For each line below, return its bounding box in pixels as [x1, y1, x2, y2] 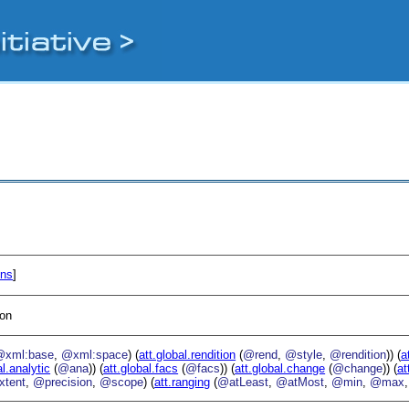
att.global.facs [103, 361, 179, 375]
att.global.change [235, 361, 326, 375]
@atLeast [217, 374, 269, 389]
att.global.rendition [139, 347, 236, 362]
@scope [100, 374, 144, 389]
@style [285, 347, 323, 362]
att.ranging [154, 374, 211, 389]
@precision [33, 374, 93, 389]
